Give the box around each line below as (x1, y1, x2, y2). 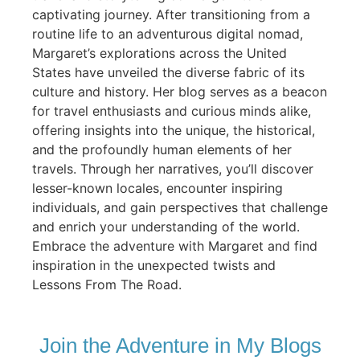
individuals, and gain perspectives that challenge (32, 198, 328, 215)
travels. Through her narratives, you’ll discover (32, 160, 313, 177)
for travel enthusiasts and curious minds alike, (32, 102, 311, 119)
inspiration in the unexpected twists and (32, 256, 276, 273)
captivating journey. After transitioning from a (32, 6, 310, 22)
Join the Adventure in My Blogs (39, 333, 321, 358)
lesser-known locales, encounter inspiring (32, 179, 283, 196)
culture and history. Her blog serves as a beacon (32, 83, 327, 100)
